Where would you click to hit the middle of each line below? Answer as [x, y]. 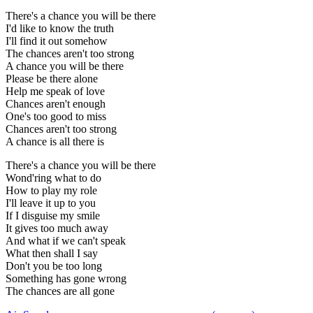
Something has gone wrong [66, 279]
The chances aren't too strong [70, 54]
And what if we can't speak [66, 241]
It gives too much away [57, 228]
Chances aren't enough [56, 104]
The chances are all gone [60, 291]
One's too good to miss [56, 117]
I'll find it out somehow [57, 41]
